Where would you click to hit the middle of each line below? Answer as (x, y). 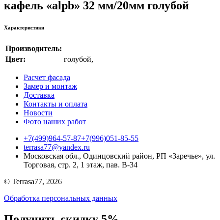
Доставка (39, 95)
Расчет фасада (47, 77)
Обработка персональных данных (61, 198)
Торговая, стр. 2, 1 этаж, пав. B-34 (81, 165)
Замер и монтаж (50, 86)
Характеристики (24, 27)
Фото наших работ (55, 121)
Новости (38, 112)
